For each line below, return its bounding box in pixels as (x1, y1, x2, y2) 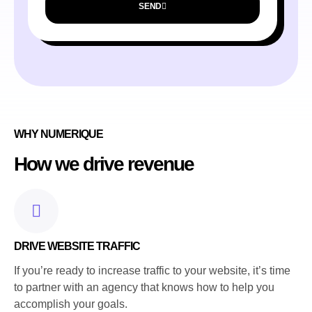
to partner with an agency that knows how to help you (14, 281, 274, 293)
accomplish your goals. (14, 297, 127, 310)
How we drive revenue (14, 153, 194, 175)
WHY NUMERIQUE (14, 128, 103, 141)
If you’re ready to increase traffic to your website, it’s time (14, 264, 290, 276)
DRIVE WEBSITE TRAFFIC (14, 240, 140, 252)
